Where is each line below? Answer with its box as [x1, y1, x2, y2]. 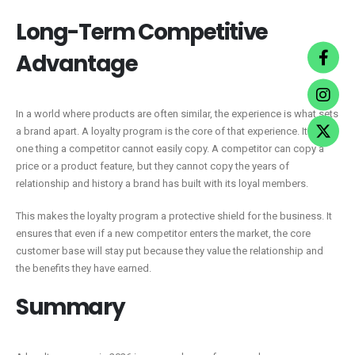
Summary [16, 292, 128, 323]
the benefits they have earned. [16, 261, 151, 274]
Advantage [16, 48, 138, 80]
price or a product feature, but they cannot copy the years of [16, 160, 289, 173]
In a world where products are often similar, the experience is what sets [16, 108, 338, 120]
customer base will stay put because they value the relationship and [16, 244, 323, 257]
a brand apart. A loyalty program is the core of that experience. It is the [16, 125, 334, 138]
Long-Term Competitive [16, 17, 268, 48]
